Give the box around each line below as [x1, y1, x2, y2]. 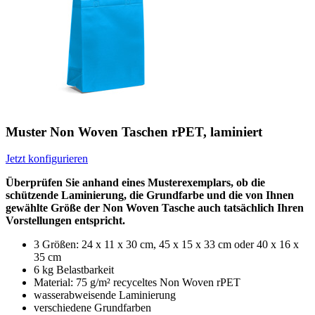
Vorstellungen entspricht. [6, 214, 125, 227]
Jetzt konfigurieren [6, 153, 88, 165]
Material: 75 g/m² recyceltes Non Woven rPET [34, 276, 240, 289]
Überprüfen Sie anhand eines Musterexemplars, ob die [6, 176, 265, 189]
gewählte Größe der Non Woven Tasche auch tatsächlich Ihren [6, 202, 304, 214]
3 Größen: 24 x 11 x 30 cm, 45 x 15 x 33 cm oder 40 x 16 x [34, 238, 299, 251]
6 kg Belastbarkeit [34, 264, 114, 276]
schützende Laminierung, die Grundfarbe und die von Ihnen [6, 189, 294, 202]
